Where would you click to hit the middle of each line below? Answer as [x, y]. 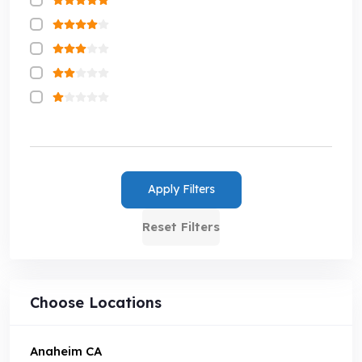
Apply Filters [181, 189]
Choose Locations [96, 302]
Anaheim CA [66, 351]
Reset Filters [181, 226]
